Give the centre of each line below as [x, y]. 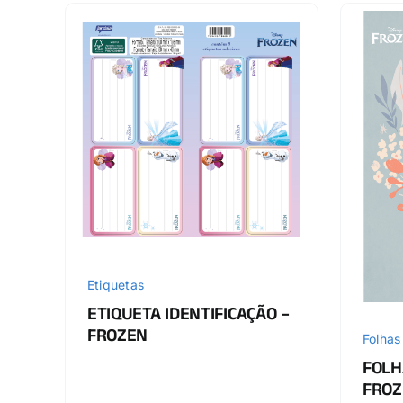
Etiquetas [116, 284]
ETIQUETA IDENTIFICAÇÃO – [188, 317]
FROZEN [117, 339]
